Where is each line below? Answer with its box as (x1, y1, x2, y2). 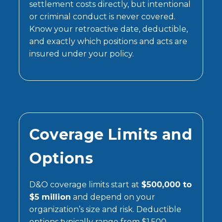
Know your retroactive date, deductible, (29, 24, 188, 34)
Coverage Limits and (29, 125, 192, 144)
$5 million (29, 192, 71, 202)
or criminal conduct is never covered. (29, 11, 176, 21)
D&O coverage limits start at (29, 179, 142, 189)
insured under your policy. (29, 49, 134, 58)
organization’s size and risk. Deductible (29, 204, 182, 214)
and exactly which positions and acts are (29, 36, 188, 46)
